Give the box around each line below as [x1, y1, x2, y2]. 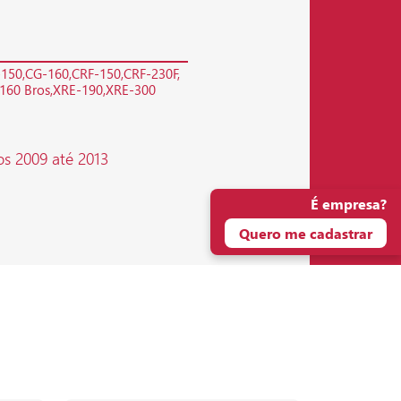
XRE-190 [53, 81, 103, 99]
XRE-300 [106, 81, 156, 99]
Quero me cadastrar [239, 223, 372, 243]
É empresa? [311, 193, 387, 213]
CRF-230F [124, 64, 178, 83]
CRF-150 [72, 64, 121, 83]
